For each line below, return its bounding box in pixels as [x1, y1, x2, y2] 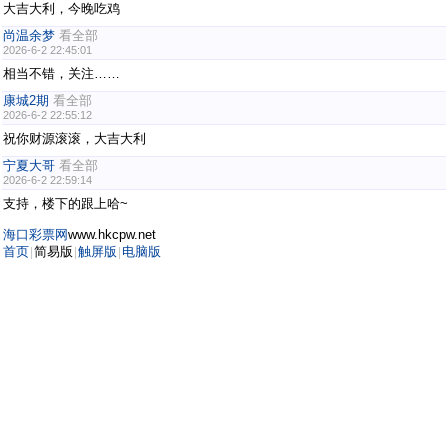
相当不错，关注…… [3, 66, 120, 81]
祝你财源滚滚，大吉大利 [3, 131, 146, 146]
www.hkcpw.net [68, 227, 156, 242]
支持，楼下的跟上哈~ [3, 196, 128, 211]
